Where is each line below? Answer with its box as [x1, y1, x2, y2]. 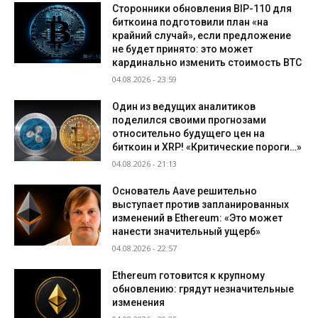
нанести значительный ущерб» [112, 225, 261, 237]
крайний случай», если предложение [112, 29, 292, 41]
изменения [112, 296, 165, 308]
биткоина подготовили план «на [112, 16, 269, 28]
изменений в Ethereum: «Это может [112, 212, 283, 224]
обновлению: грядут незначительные [112, 283, 295, 295]
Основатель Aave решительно [112, 185, 258, 197]
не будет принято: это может [112, 43, 253, 55]
